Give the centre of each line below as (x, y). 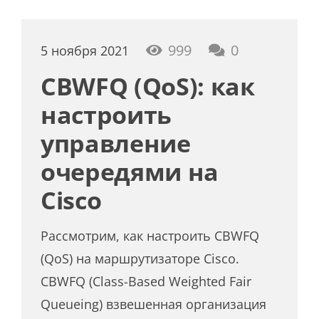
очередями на (130, 171)
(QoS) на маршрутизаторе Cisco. (140, 258)
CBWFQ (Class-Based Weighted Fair (146, 281)
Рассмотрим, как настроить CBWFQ (150, 235)
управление (116, 143)
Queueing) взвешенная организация (154, 304)
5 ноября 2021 (85, 50)
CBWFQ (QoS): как (148, 86)
